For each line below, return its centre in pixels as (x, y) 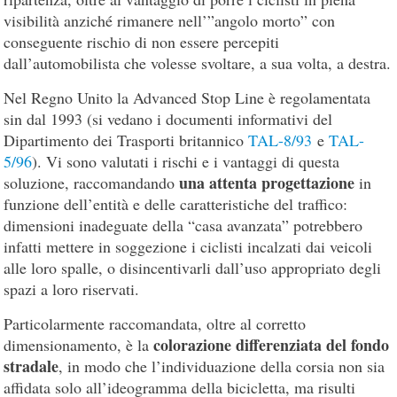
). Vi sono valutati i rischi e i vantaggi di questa (186, 161)
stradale (31, 366)
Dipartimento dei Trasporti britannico (126, 140)
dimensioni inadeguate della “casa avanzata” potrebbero (183, 225)
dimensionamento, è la (79, 344)
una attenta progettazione (267, 182)
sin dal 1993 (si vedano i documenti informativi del (168, 118)
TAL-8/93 (280, 140)
